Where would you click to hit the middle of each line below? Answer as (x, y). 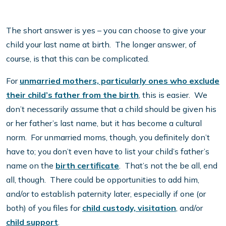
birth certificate (87, 166)
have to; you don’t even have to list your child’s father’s (108, 152)
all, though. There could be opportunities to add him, (103, 180)
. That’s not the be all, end (168, 166)
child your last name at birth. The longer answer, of (101, 45)
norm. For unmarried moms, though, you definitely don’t (108, 137)
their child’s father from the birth (72, 95)
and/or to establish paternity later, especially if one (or (106, 194)
